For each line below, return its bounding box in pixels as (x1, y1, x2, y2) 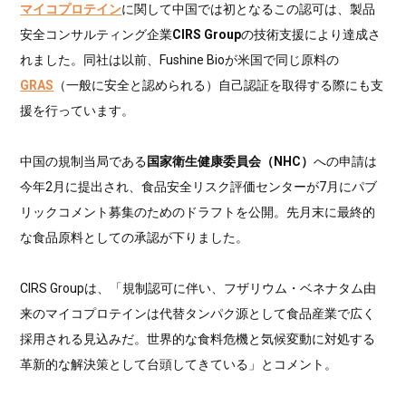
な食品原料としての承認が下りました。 (20, 229, 249, 245)
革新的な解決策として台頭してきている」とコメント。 (20, 356, 338, 372)
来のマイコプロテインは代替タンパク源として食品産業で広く (20, 305, 376, 321)
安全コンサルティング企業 (20, 26, 173, 42)
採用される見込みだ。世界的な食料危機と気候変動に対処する (20, 331, 376, 346)
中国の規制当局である (20, 153, 148, 169)
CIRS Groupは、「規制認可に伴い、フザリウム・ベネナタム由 (20, 280, 377, 295)
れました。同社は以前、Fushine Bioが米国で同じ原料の (20, 52, 340, 67)
